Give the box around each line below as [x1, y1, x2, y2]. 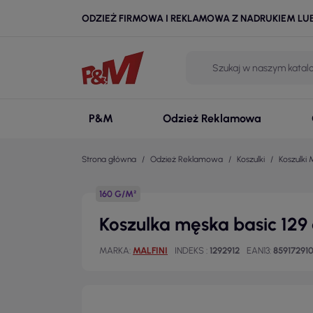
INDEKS [175, 245, 206, 256]
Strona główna [82, 154, 136, 164]
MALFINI [133, 245, 168, 256]
